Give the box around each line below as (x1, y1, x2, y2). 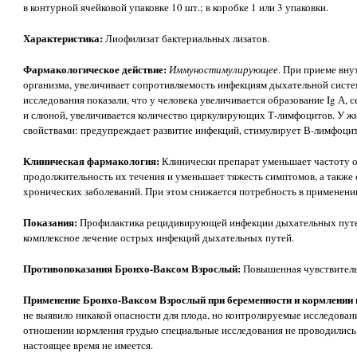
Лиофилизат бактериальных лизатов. (105, 30, 269, 45)
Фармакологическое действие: (23, 61, 169, 76)
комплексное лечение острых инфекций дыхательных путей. (23, 229, 294, 245)
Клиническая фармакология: (23, 152, 162, 168)
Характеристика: (23, 29, 105, 45)
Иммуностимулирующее (169, 61, 278, 76)
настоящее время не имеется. (23, 337, 153, 352)
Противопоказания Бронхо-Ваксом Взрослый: (23, 260, 243, 276)
